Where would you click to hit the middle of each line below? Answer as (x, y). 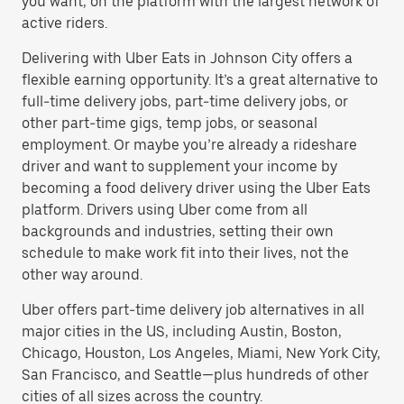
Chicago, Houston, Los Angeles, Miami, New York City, (201, 353)
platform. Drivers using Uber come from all (165, 210)
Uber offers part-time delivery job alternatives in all (193, 310)
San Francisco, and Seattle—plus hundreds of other (195, 375)
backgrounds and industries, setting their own (178, 231)
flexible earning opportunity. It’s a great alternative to (200, 80)
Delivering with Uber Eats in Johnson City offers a (187, 58)
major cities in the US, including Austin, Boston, (182, 331)
